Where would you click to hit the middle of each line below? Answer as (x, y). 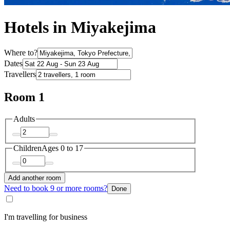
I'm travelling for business (46, 217)
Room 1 (24, 97)
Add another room (35, 178)
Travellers (20, 74)
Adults (24, 119)
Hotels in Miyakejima (80, 27)
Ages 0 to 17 (62, 148)
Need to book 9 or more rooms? (56, 188)
